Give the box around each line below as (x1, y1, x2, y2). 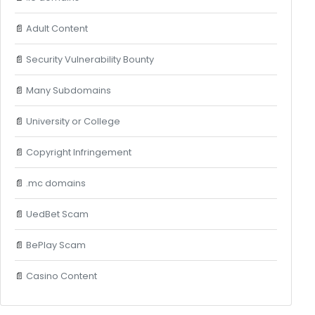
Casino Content (25, 269, 97, 282)
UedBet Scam (25, 207, 89, 220)
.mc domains (25, 176, 86, 189)
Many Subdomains (25, 84, 111, 96)
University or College (25, 115, 120, 127)
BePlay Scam (25, 238, 86, 251)
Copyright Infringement (25, 146, 131, 158)
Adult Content (25, 22, 88, 34)
